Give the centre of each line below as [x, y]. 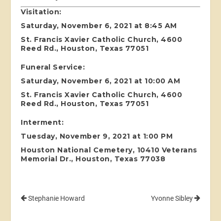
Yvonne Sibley [172, 199]
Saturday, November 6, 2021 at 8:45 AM [99, 26]
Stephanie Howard [56, 199]
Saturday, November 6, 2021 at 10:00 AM [101, 81]
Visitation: [41, 12]
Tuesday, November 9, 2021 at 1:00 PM [97, 136]
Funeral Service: [53, 67]
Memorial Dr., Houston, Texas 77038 [93, 159]
